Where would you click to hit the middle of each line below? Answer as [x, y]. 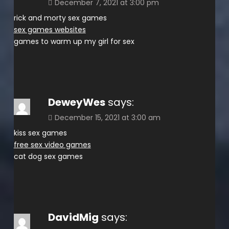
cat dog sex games [48, 156]
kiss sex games [40, 133]
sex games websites [50, 29]
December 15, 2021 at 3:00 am [107, 117]
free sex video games [52, 144]
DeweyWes [76, 102]
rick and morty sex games [60, 18]
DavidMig [73, 217]
